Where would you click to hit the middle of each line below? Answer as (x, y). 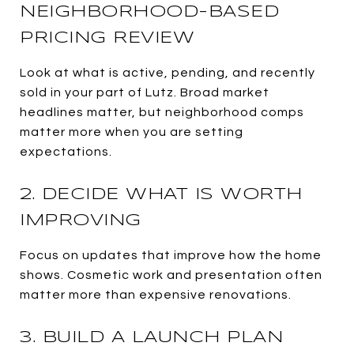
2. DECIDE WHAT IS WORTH (161, 194)
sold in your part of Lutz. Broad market (145, 92)
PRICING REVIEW (107, 38)
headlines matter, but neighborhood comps (162, 112)
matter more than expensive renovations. (156, 294)
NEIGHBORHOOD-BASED (149, 11)
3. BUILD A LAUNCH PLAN (151, 337)
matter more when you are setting (132, 132)
